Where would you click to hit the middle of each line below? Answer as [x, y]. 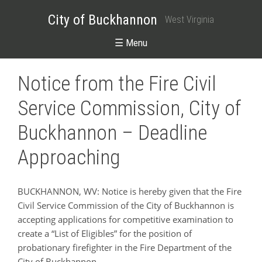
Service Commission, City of [130, 109]
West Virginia [189, 19]
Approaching [69, 158]
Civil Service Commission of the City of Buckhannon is [126, 205]
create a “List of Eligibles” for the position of [105, 233]
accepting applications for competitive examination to [125, 219]
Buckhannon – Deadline [112, 133]
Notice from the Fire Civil [117, 84]
